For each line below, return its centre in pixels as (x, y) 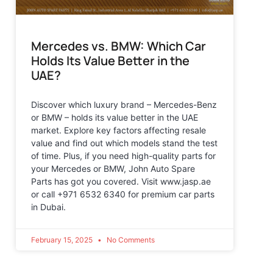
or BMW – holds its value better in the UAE (115, 117)
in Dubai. (48, 207)
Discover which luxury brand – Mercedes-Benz (124, 104)
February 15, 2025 (63, 239)
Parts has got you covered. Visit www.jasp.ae (121, 181)
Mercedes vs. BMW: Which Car (119, 46)
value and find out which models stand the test (124, 143)
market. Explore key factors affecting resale (119, 130)
